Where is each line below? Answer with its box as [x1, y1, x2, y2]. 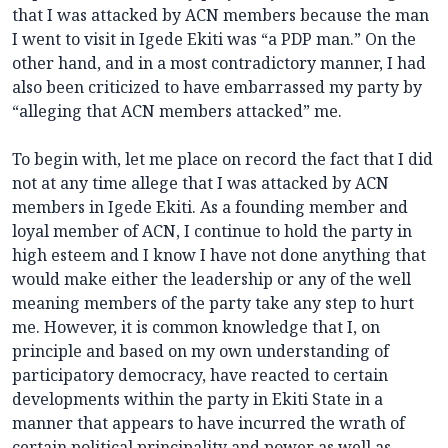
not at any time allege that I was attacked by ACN [12, 172, 389, 195]
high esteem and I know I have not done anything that [12, 244, 426, 267]
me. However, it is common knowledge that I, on [12, 316, 380, 339]
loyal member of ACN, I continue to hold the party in [12, 220, 412, 243]
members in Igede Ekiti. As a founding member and [12, 196, 408, 219]
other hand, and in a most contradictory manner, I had [12, 52, 426, 75]
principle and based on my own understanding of [12, 340, 389, 363]
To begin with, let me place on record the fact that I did [12, 148, 433, 171]
